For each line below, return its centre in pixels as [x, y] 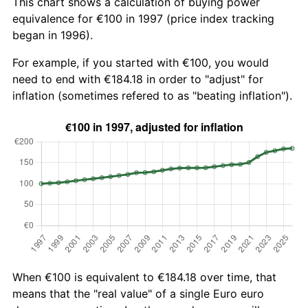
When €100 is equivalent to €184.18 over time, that [144, 277]
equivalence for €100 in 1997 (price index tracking [143, 18]
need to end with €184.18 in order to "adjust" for [138, 79]
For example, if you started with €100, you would [141, 62]
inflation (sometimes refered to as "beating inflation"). [152, 95]
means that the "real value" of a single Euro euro [138, 293]
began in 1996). [53, 35]
